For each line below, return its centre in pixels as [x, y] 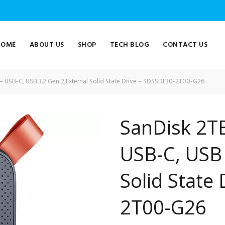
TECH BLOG [130, 45]
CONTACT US [185, 45]
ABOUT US [47, 45]
